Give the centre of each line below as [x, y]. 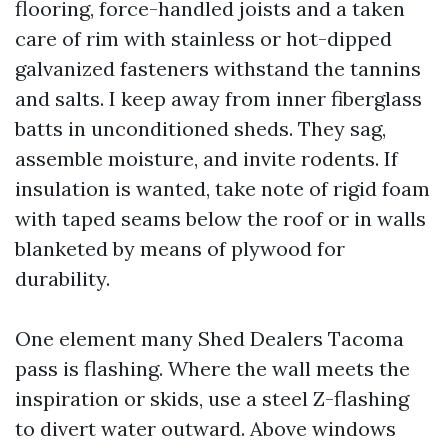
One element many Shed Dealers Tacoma [209, 339]
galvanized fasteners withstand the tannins [218, 69]
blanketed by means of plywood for [180, 249]
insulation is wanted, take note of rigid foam [222, 189]
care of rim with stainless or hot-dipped [203, 39]
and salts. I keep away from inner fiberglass [218, 99]
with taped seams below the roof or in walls [220, 219]
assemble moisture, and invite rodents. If [206, 159]
